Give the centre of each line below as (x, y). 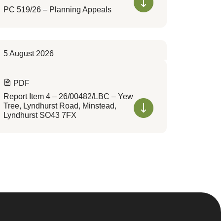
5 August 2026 (29, 54)
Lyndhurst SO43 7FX (40, 115)
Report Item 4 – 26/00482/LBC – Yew (69, 96)
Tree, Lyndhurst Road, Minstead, (60, 106)
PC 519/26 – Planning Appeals (58, 10)
